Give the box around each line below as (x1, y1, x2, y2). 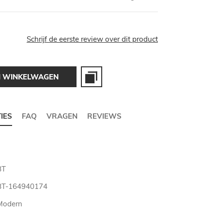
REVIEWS (87, 111, 122, 121)
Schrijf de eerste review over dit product (27, 34, 158, 44)
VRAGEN (46, 111, 77, 121)
